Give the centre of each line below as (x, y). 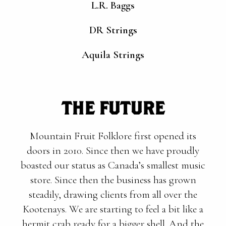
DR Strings (113, 30)
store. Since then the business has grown (113, 180)
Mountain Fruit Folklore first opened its (113, 136)
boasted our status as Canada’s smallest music (113, 165)
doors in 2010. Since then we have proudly (113, 151)
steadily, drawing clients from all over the (113, 194)
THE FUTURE (113, 108)
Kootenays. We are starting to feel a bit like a (113, 209)
